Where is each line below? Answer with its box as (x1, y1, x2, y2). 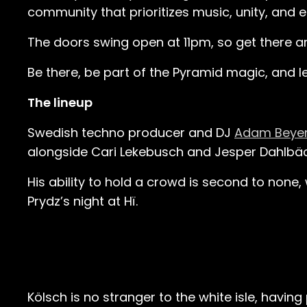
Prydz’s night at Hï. (27, 193, 138, 210)
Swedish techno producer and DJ (27, 124, 234, 141)
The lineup (27, 94, 93, 111)
